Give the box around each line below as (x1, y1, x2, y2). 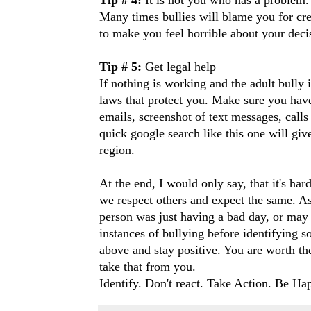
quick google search (99, 126, 203, 140)
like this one (203, 126, 265, 140)
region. (99, 142, 135, 157)
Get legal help (145, 59, 216, 74)
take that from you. (99, 259, 196, 274)
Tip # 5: (99, 59, 145, 74)
